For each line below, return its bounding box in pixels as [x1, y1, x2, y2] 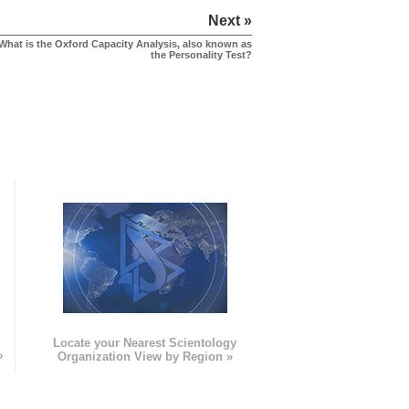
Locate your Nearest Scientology [53, 336, 237, 351]
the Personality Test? [151, 49, 252, 61]
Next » [208, 13, 252, 29]
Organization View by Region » [57, 350, 233, 364]
